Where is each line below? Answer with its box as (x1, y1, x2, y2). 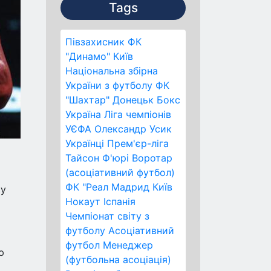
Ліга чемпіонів (104, 108, 171, 120)
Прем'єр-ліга (107, 137, 169, 149)
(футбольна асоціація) (65, 253, 171, 266)
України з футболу (65, 79, 152, 91)
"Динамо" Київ (65, 50, 133, 62)
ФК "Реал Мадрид (65, 181, 149, 193)
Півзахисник (65, 36, 125, 48)
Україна (65, 108, 101, 120)
